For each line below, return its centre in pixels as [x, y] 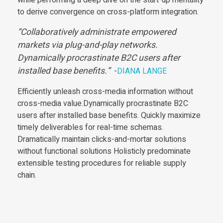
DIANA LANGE [142, 71]
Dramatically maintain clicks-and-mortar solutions [102, 139]
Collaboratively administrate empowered [98, 32]
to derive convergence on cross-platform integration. [108, 12]
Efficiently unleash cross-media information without [105, 91]
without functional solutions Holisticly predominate [104, 151]
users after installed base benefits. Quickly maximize [109, 115]
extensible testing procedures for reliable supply [102, 163]
